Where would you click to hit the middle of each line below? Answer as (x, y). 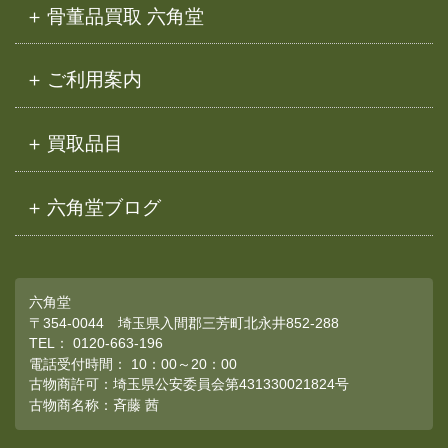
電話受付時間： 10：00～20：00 (133, 363)
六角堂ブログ (104, 207)
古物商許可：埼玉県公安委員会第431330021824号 (189, 383)
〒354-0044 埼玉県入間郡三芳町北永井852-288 (184, 322)
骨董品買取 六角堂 (126, 16)
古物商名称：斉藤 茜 (94, 404)
